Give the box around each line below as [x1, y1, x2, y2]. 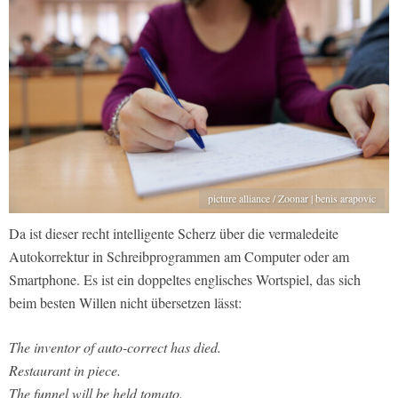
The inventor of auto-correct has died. [9, 338, 221, 357]
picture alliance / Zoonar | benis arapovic [208, 191, 376, 206]
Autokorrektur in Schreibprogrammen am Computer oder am [9, 247, 349, 267]
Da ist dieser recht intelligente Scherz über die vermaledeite [9, 224, 338, 243]
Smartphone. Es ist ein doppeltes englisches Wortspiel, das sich [9, 270, 361, 290]
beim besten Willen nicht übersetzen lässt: [9, 293, 242, 313]
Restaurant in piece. [9, 361, 121, 380]
